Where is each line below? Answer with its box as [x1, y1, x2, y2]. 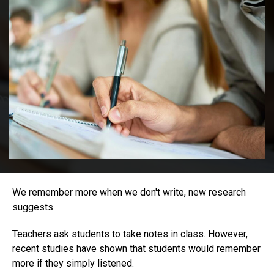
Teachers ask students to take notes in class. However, [12, 228, 248, 240]
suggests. [12, 201, 55, 213]
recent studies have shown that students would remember [12, 243, 261, 255]
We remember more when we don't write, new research [12, 187, 246, 199]
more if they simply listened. [12, 257, 134, 270]
